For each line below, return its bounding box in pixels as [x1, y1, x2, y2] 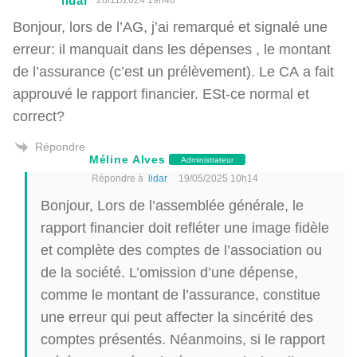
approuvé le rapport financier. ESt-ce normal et [13, 84, 309, 102]
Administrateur [181, 154, 234, 164]
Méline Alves [89, 152, 166, 166]
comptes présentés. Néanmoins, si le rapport [41, 331, 325, 347]
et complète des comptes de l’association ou [41, 241, 322, 258]
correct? [13, 107, 65, 124]
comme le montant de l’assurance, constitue [41, 286, 320, 303]
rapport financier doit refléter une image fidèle [41, 219, 329, 236]
